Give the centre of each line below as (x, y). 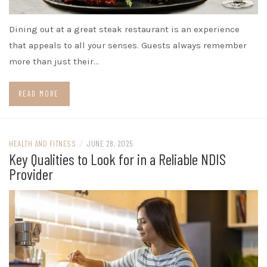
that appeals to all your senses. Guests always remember (128, 45)
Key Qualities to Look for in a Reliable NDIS (117, 159)
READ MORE (39, 93)
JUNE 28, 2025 (110, 143)
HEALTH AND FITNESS (42, 143)
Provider (31, 173)
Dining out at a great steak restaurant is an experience (124, 29)
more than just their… (54, 61)
